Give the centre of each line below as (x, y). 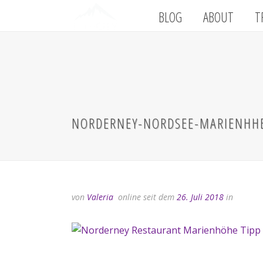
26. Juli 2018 (200, 197)
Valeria (100, 197)
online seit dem (146, 197)
